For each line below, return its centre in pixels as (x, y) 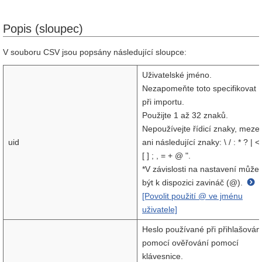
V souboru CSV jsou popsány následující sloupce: (95, 52)
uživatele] (160, 209)
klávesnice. (163, 256)
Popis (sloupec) (43, 29)
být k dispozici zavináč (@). (194, 182)
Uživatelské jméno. (177, 75)
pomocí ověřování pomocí (190, 243)
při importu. (163, 102)
